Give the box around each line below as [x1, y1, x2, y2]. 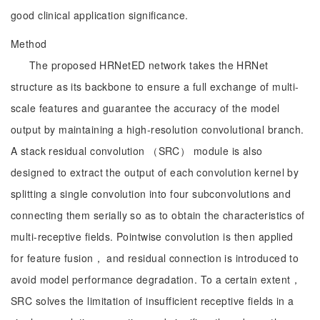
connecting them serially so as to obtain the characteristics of [11, 208, 305, 222]
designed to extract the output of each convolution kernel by [11, 165, 299, 179]
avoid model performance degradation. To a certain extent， [11, 272, 301, 286]
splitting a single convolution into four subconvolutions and [11, 186, 291, 201]
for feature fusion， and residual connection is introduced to [11, 251, 299, 265]
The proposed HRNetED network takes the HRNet [29, 58, 269, 72]
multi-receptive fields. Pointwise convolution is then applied [11, 229, 294, 244]
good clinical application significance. [11, 8, 189, 22]
